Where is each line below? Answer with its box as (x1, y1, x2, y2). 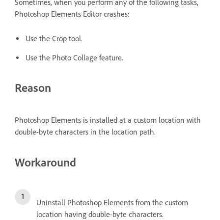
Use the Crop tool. (26, 33, 82, 43)
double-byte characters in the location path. (15, 127, 160, 137)
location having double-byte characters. (36, 209, 164, 219)
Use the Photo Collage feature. (26, 53, 123, 62)
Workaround (15, 155, 76, 169)
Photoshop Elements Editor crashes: (15, 9, 130, 19)
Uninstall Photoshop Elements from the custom (36, 197, 188, 207)
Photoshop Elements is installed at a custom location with (15, 115, 201, 125)
